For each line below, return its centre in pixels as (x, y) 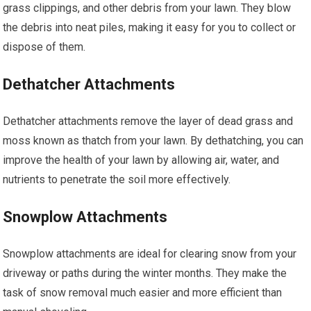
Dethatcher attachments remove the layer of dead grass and (148, 121)
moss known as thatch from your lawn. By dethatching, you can (153, 140)
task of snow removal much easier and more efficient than (143, 292)
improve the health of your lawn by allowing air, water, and (141, 160)
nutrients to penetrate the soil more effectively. (117, 179)
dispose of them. (44, 47)
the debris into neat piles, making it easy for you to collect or (150, 27)
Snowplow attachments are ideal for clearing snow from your (150, 253)
